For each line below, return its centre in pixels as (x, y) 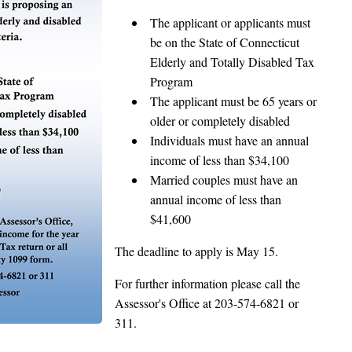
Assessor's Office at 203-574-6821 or (207, 303)
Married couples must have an (224, 180)
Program (171, 81)
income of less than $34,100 (219, 160)
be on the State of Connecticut (224, 42)
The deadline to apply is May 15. (196, 251)
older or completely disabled (220, 121)
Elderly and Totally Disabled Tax (232, 62)
